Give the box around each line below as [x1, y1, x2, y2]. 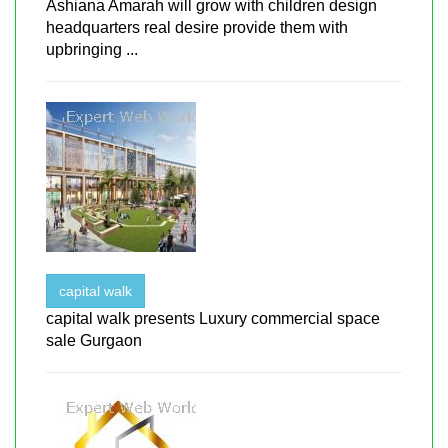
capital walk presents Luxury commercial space [46, 309, 380, 327]
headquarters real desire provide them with [46, 18, 348, 36]
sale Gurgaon [46, 331, 142, 349]
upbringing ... [46, 40, 138, 58]
